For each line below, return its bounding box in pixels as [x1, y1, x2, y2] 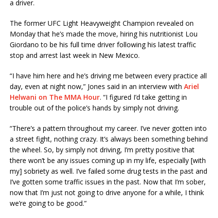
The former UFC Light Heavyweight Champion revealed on [10, 18, 194, 28]
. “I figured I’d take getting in [100, 92, 187, 102]
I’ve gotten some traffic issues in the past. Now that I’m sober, [10, 177, 206, 186]
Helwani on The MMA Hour [10, 92, 100, 102]
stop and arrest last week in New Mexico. [10, 50, 140, 60]
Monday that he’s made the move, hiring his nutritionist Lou [10, 29, 198, 38]
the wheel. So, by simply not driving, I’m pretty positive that [10, 145, 195, 154]
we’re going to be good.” [10, 198, 87, 208]
